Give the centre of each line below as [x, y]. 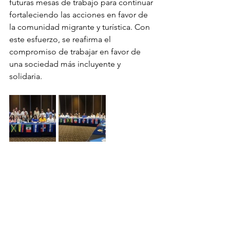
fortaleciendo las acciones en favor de [80, 14]
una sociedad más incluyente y [66, 64]
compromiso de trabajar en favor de [76, 51]
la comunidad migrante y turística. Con [81, 27]
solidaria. [26, 76]
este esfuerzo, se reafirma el [61, 39]
